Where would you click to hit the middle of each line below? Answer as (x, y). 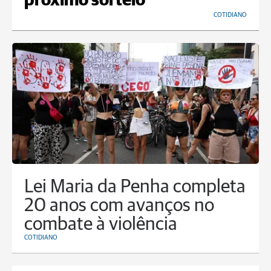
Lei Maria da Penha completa (135, 188)
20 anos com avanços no (119, 206)
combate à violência (101, 225)
